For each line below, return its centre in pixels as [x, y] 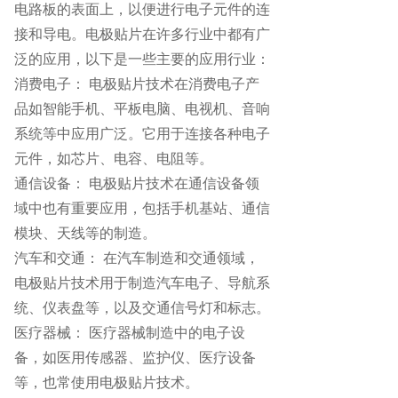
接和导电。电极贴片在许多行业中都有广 [142, 34]
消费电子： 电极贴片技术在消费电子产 [137, 84]
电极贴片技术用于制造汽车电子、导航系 [142, 283]
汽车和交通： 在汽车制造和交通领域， [137, 258]
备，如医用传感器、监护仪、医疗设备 [135, 357]
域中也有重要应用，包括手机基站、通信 [142, 208]
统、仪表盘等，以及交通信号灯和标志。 [142, 307]
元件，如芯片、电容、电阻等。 [114, 158]
